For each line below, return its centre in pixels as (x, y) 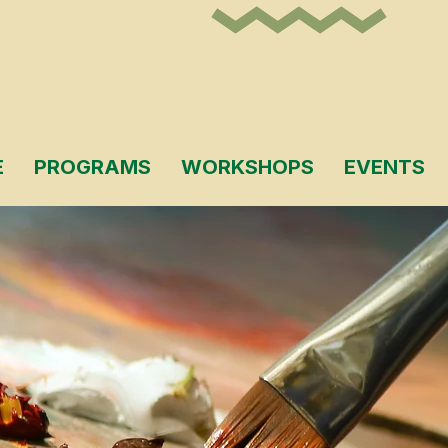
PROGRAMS (92, 167)
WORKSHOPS (247, 167)
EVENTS (384, 167)
